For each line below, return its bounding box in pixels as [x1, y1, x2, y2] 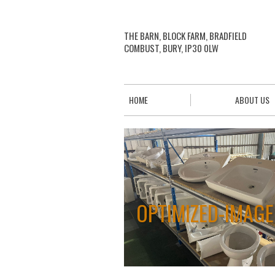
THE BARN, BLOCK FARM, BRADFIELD [124, 29, 247, 42]
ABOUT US [235, 93, 269, 106]
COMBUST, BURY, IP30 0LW [124, 41, 219, 55]
